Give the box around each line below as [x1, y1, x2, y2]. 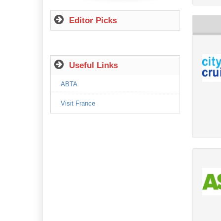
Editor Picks [69, 16, 117, 25]
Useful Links [69, 61, 118, 70]
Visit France [61, 100, 95, 107]
